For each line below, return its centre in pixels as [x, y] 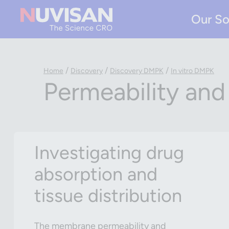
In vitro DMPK [192, 71]
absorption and [96, 174]
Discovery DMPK [137, 71]
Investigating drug [109, 153]
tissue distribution [108, 196]
